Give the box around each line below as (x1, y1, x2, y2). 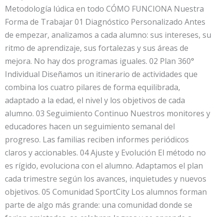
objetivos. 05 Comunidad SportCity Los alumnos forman (5, 186, 207, 197)
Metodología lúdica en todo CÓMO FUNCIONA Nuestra (5, 3, 204, 14)
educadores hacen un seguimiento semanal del (5, 121, 175, 132)
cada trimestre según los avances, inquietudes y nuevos (5, 173, 206, 184)
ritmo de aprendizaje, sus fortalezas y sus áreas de (5, 43, 188, 53)
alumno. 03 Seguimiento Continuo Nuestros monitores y (5, 108, 210, 119)
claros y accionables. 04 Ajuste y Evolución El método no (5, 147, 206, 158)
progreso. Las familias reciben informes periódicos (5, 134, 189, 145)
